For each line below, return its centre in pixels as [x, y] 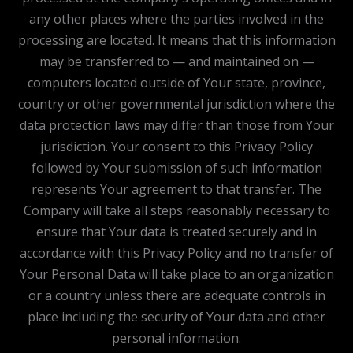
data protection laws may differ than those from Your [176, 125]
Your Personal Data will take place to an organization [176, 274]
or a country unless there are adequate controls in [176, 295]
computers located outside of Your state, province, [176, 82]
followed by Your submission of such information [176, 167]
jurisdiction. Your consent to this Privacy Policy [176, 146]
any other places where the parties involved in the [176, 19]
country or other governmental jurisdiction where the [176, 104]
